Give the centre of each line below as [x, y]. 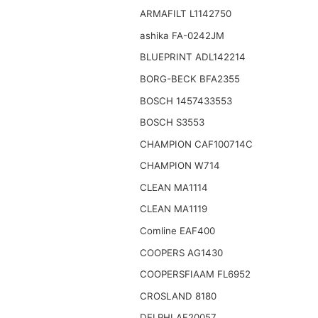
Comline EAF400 [177, 231]
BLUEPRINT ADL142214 [192, 57]
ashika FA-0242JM [182, 35]
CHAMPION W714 [180, 166]
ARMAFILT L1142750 [185, 14]
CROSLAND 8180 [178, 296]
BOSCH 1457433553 [186, 100]
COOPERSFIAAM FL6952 [195, 274]
